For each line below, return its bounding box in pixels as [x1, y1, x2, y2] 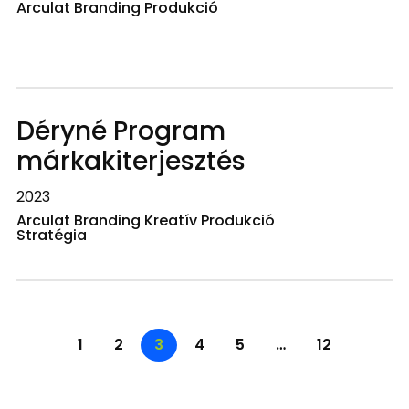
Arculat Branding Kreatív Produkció [16, 210, 275, 231]
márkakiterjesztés [16, 143, 246, 179]
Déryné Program [16, 113, 225, 149]
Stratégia [16, 225, 87, 246]
